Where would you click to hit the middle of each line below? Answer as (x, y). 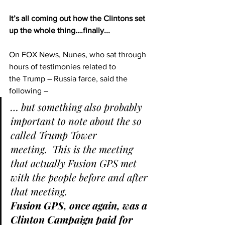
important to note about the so (77, 121)
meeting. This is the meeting (73, 149)
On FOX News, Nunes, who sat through (79, 55)
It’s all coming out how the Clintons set (78, 19)
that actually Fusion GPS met (75, 163)
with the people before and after (80, 177)
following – (29, 91)
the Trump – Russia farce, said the (69, 79)
